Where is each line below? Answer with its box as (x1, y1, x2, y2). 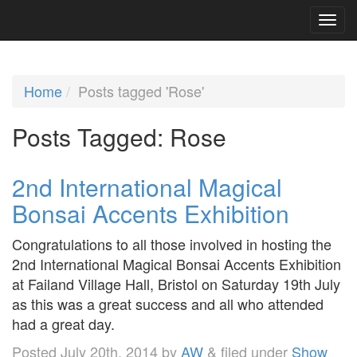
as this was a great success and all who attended (12, 292, 324, 314)
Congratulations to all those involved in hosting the (12, 233, 331, 254)
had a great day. (12, 312, 115, 334)
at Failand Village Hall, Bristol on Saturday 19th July (12, 273, 340, 294)
